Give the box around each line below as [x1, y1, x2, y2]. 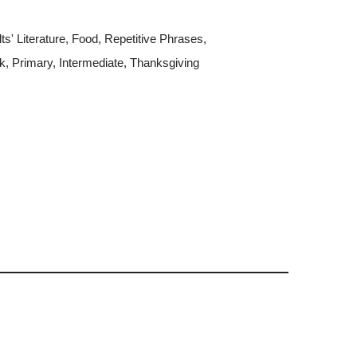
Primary [11, 56, 53, 69]
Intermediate [58, 56, 124, 69]
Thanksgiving [129, 56, 199, 69]
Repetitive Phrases [104, 32, 203, 45]
